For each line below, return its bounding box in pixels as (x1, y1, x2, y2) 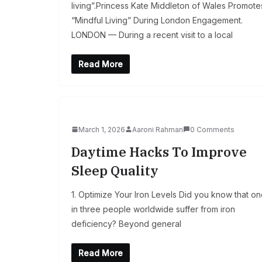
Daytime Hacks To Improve (71, 143, 247, 160)
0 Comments (190, 125, 235, 134)
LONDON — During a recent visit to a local (71, 29, 233, 40)
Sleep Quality (71, 161, 158, 179)
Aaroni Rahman (132, 125, 183, 134)
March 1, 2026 (78, 125, 125, 134)
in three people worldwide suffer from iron (71, 204, 235, 214)
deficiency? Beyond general (71, 218, 181, 229)
